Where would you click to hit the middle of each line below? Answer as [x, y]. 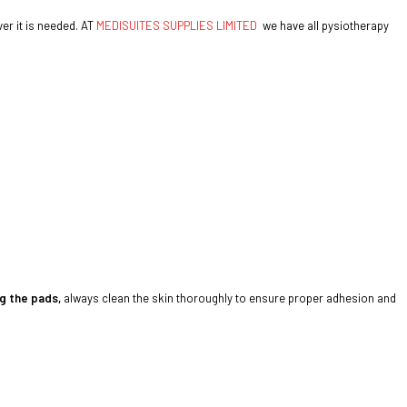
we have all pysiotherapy [323, 26]
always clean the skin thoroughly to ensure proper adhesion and [228, 298]
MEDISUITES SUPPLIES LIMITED [177, 26]
